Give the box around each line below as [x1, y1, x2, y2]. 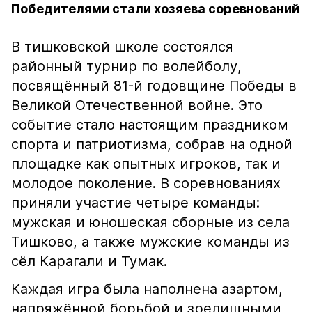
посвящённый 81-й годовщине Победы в [11, 77, 297, 94]
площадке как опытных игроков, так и [11, 155, 281, 172]
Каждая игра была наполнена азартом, [11, 281, 283, 297]
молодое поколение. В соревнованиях [11, 175, 281, 192]
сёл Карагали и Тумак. [11, 253, 167, 270]
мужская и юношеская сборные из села [11, 214, 290, 231]
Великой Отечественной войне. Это [11, 97, 263, 114]
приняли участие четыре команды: [11, 194, 260, 211]
